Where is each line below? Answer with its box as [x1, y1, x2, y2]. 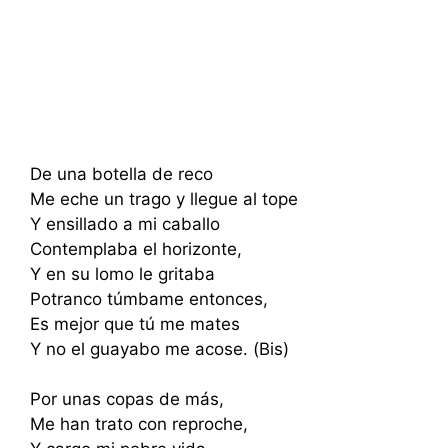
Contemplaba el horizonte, [30, 238, 242, 259]
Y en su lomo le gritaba [30, 263, 215, 284]
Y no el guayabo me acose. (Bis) [30, 338, 289, 359]
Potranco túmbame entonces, [30, 288, 268, 309]
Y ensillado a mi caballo [30, 213, 220, 234]
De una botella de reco [30, 163, 213, 184]
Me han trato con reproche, [30, 414, 248, 434]
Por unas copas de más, [30, 389, 224, 409]
